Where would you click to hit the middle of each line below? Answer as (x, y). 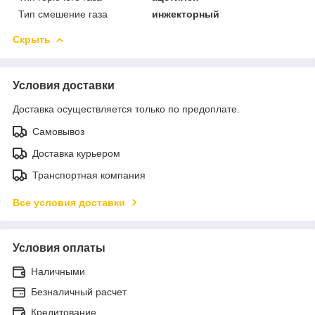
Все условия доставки (69, 202)
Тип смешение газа (63, 14)
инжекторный (186, 14)
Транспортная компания (89, 175)
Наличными (58, 271)
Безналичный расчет (79, 291)
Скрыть (32, 39)
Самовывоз (58, 131)
